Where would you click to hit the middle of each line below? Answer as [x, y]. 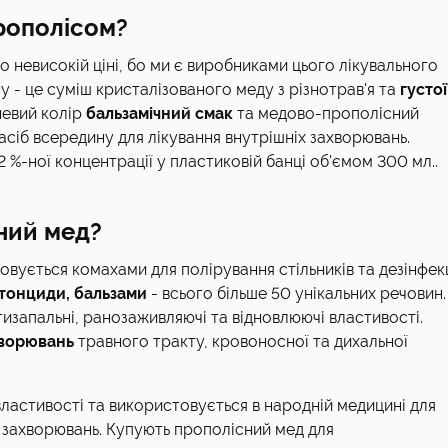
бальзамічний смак [159, 113]
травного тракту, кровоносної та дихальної [241, 341]
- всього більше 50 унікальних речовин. [296, 293]
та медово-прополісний [326, 113]
